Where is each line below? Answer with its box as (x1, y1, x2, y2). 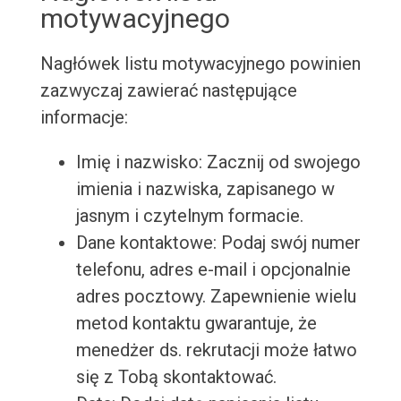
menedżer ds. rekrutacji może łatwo (75, 339, 357, 362)
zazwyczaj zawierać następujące (39, 80, 297, 102)
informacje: (39, 107, 128, 129)
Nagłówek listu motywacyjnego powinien (39, 53, 361, 75)
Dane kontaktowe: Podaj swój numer (75, 232, 361, 254)
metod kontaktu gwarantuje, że (75, 312, 317, 335)
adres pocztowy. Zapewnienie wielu (75, 286, 356, 308)
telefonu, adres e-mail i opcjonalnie (75, 259, 351, 281)
